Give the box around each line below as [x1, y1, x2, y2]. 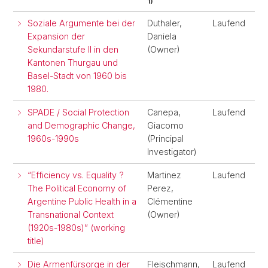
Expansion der [28, 31, 85, 41]
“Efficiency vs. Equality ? [28, 170, 124, 180]
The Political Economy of [28, 183, 126, 193]
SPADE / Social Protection [28, 107, 129, 117]
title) [28, 236, 44, 246]
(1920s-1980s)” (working [28, 223, 125, 233]
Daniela [147, 31, 176, 41]
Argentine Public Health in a [28, 196, 136, 206]
